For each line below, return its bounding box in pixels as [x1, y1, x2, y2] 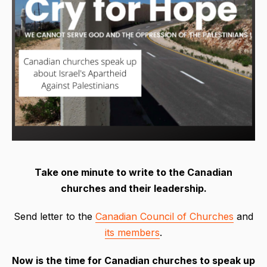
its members [105, 226, 160, 238]
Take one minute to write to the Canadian [35, 166, 232, 178]
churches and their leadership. [60, 182, 207, 194]
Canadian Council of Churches [95, 210, 234, 222]
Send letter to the [14, 210, 95, 222]
